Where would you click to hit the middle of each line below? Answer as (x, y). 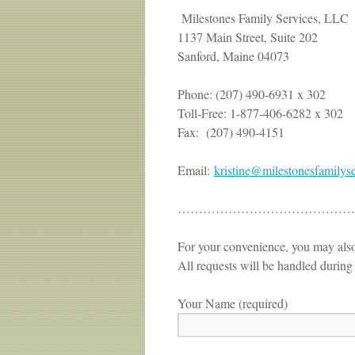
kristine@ (238, 170)
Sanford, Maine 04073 (233, 56)
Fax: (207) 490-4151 (231, 132)
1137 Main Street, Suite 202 (248, 37)
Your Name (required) (233, 303)
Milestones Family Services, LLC (265, 18)
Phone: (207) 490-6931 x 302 (252, 94)
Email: (196, 170)
